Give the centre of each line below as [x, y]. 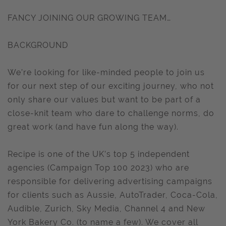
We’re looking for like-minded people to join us [106, 72]
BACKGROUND [38, 45]
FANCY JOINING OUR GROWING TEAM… [89, 18]
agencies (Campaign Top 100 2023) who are [98, 168]
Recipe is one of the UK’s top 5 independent [99, 154]
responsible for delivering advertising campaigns [110, 181]
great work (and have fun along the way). [93, 127]
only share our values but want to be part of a [104, 100]
